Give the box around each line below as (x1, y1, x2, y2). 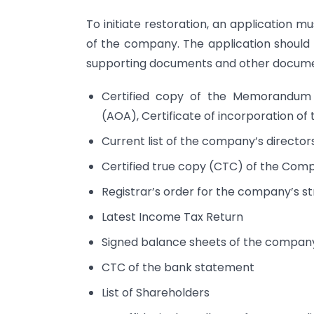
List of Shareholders (102, 284, 210, 301)
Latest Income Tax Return (102, 208, 244, 225)
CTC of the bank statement (102, 259, 255, 275)
